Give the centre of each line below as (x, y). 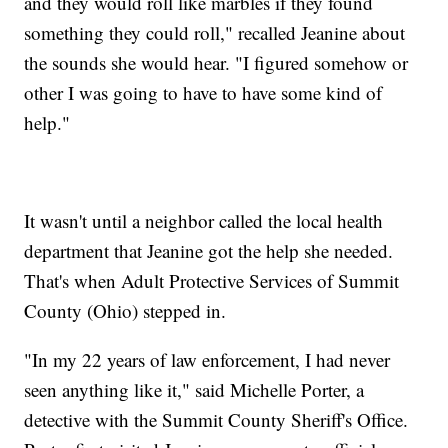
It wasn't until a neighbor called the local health (204, 221)
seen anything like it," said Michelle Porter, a (194, 390)
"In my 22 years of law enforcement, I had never (207, 360)
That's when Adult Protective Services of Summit (212, 281)
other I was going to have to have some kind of (203, 93)
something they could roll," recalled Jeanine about (215, 33)
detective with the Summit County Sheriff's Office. (216, 420)
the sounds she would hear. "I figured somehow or (216, 63)
